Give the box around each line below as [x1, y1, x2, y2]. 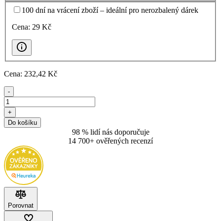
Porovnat [8, 202, 34, 210]
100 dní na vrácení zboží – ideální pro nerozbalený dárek [22, 6, 198, 15]
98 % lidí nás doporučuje [72, 128, 149, 137]
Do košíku [8, 119, 37, 127]
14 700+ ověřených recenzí [68, 137, 153, 146]
